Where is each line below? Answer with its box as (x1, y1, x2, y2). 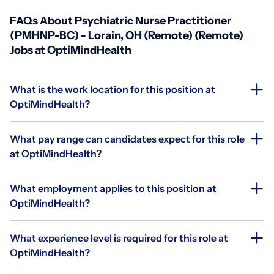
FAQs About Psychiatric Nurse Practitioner (10, 13, 231, 28)
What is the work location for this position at (10, 83, 215, 95)
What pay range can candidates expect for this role (10, 132, 245, 145)
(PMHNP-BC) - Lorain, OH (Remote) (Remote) (10, 28, 243, 42)
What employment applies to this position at (10, 182, 217, 194)
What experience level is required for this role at (10, 231, 228, 244)
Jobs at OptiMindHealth (10, 43, 131, 57)
